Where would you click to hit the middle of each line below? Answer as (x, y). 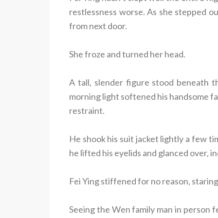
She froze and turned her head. (127, 54)
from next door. (98, 26)
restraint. (87, 110)
